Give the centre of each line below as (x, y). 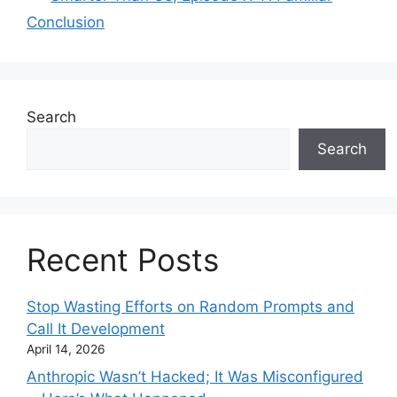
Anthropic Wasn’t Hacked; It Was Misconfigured (195, 376)
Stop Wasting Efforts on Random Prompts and (191, 307)
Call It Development (96, 329)
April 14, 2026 (66, 350)
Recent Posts (123, 260)
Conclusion (66, 23)
